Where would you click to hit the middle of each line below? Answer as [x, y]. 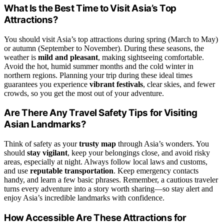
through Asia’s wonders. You [162, 144]
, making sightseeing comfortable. [151, 57]
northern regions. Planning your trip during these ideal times [98, 75]
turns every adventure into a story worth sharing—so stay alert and [108, 189]
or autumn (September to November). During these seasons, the [104, 48]
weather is [21, 57]
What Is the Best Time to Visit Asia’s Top [90, 8]
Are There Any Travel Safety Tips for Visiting [101, 113]
